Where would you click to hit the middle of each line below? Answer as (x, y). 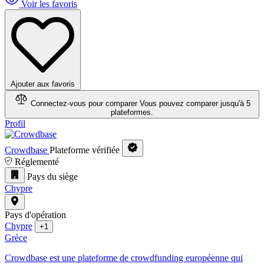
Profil (15, 123)
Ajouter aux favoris (43, 84)
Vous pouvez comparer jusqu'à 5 (195, 103)
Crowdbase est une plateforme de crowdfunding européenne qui (124, 258)
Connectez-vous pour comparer (84, 103)
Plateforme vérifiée (86, 150)
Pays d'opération (35, 215)
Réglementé (37, 162)
